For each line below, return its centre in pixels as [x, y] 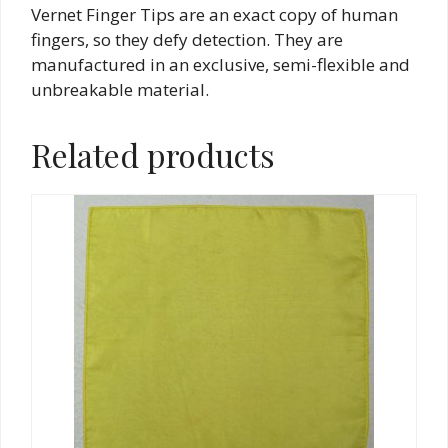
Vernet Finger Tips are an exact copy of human [214, 15]
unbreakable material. [120, 90]
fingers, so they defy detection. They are [187, 40]
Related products [153, 155]
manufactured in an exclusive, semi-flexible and [220, 65]
